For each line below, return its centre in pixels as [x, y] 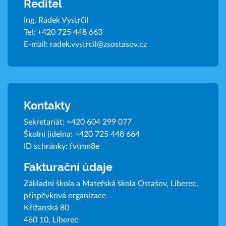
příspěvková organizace [65, 196]
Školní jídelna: [49, 134]
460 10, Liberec [51, 220]
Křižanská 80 [46, 208]
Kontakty [47, 106]
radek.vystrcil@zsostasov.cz [98, 45]
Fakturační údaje [68, 167]
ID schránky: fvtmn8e [62, 147]
